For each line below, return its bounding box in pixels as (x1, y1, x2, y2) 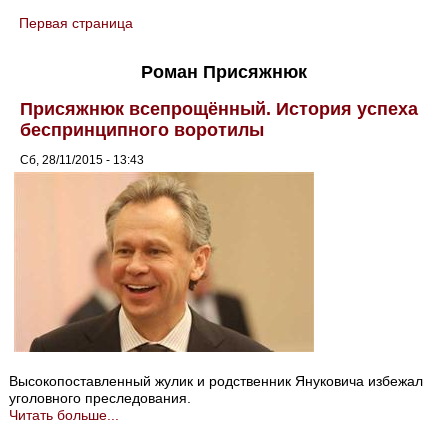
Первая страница (19, 15, 134, 31)
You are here (9, 25, 118, 45)
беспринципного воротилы (20, 119, 265, 140)
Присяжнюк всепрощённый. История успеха (20, 98, 419, 119)
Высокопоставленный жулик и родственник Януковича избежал (9, 373, 424, 390)
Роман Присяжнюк (141, 61, 307, 82)
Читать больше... (9, 407, 120, 424)
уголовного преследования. (9, 390, 192, 407)
